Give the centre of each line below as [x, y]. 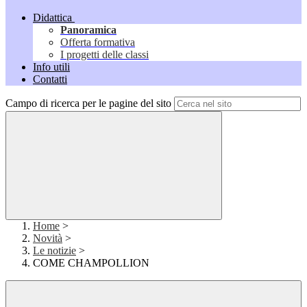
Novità [48, 238]
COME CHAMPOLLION [91, 263]
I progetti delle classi [105, 55]
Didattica [52, 18]
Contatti [50, 79]
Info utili [51, 67]
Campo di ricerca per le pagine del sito [88, 103]
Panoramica [88, 30]
